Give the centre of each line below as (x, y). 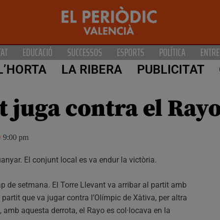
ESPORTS (131, 52)
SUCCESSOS (85, 52)
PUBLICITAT (170, 70)
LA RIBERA (92, 70)
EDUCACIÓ (38, 52)
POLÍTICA (172, 52)
